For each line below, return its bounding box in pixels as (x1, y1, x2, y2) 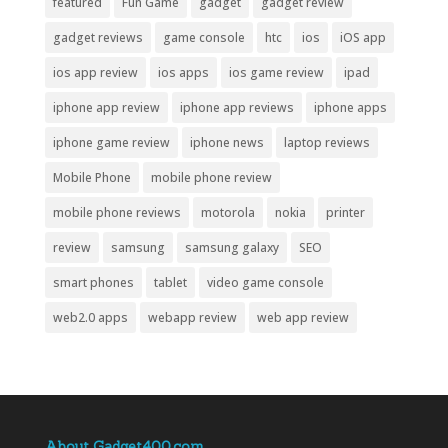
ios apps (157, 64, 209, 82)
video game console (206, 274, 324, 292)
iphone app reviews (179, 99, 294, 117)
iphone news (189, 134, 264, 152)
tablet (153, 274, 187, 292)
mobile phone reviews (52, 204, 181, 222)
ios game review (228, 64, 324, 82)
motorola (200, 204, 255, 222)
